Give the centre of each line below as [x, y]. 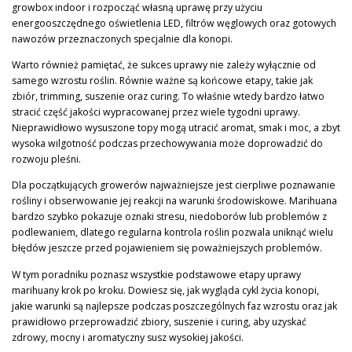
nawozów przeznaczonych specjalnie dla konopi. [122, 39]
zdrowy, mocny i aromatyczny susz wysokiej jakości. [128, 337]
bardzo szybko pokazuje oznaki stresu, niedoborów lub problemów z [169, 217]
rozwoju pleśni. [46, 159]
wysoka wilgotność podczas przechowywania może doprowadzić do [167, 144]
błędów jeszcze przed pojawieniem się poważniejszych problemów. [167, 248]
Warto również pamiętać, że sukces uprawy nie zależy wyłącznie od [164, 65]
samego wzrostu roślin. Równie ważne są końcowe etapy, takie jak [162, 81]
